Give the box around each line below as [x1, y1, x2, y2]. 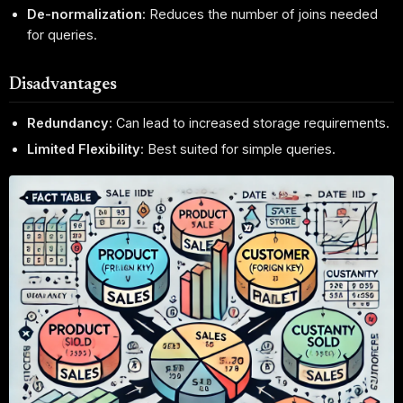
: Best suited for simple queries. [140, 141, 336, 157]
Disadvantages [9, 76, 117, 94]
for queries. [27, 27, 98, 43]
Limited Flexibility [27, 141, 141, 157]
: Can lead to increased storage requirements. [109, 114, 390, 130]
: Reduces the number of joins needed [142, 6, 379, 22]
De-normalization [27, 6, 143, 22]
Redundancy [27, 114, 110, 130]
